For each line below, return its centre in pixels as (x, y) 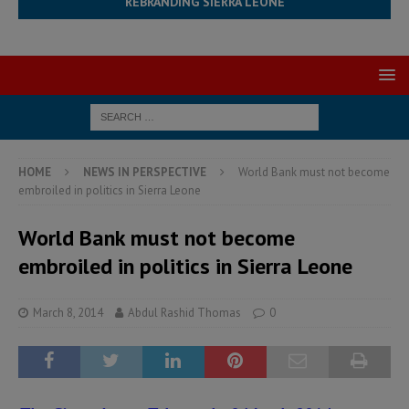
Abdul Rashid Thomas (184, 313)
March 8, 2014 (68, 313)
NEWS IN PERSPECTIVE (145, 172)
